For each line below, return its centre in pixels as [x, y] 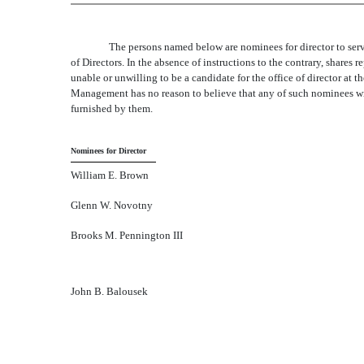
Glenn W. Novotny [112, 205]
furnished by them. [112, 108]
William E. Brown [110, 175]
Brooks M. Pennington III [127, 235]
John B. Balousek [109, 291]
